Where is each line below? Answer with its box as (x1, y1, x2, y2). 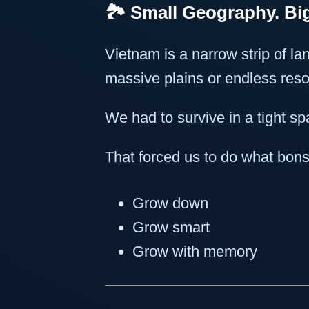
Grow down (132, 194, 208, 212)
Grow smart (132, 218, 210, 236)
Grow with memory (132, 242, 257, 260)
